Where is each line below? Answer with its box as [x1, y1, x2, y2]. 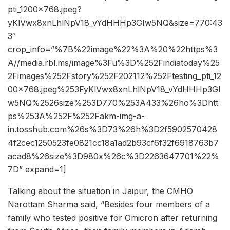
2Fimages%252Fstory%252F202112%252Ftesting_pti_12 [8, 71, 221, 82]
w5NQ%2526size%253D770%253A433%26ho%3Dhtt [8, 98, 218, 108]
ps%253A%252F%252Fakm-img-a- [8, 111, 145, 122]
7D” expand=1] [8, 164, 66, 175]
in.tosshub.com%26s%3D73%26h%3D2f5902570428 [8, 124, 217, 135]
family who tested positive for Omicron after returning [8, 213, 217, 223]
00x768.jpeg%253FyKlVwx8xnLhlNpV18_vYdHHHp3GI [8, 84, 221, 95]
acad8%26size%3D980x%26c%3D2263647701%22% [8, 151, 219, 162]
